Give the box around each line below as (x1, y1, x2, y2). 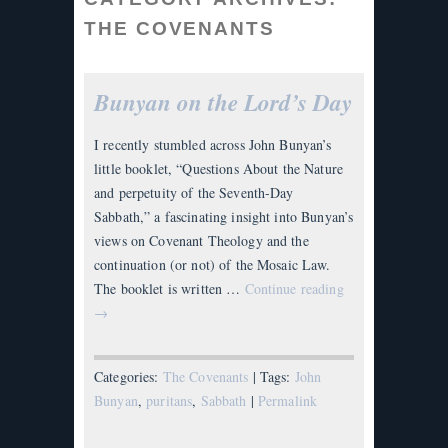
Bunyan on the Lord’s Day (94, 86, 352, 120)
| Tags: (248, 367, 295, 387)
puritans (146, 391, 193, 411)
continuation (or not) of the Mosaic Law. (94, 255, 331, 275)
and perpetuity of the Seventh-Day (94, 183, 294, 203)
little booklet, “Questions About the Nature (94, 159, 344, 179)
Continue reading (244, 279, 344, 299)
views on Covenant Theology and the (94, 231, 309, 251)
